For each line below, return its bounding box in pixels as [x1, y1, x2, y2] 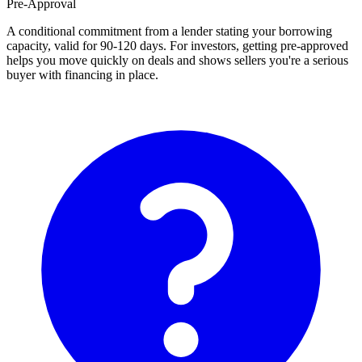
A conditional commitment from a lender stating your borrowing [6, 24, 332, 39]
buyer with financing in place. [6, 68, 158, 82]
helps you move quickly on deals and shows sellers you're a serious [6, 53, 348, 68]
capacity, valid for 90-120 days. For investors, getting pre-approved [6, 39, 348, 53]
